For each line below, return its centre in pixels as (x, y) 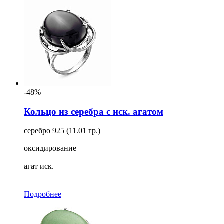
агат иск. (39, 166)
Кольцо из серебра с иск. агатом (94, 111)
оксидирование (50, 148)
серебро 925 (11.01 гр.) (62, 131)
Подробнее (43, 194)
